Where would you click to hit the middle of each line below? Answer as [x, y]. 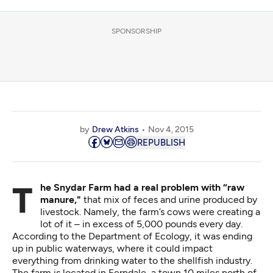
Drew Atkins [115, 130]
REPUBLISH [161, 143]
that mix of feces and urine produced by [169, 200]
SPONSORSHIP [136, 31]
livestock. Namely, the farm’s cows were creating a [150, 212]
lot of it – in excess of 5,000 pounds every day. [141, 224]
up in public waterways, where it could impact [112, 249]
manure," [61, 200]
